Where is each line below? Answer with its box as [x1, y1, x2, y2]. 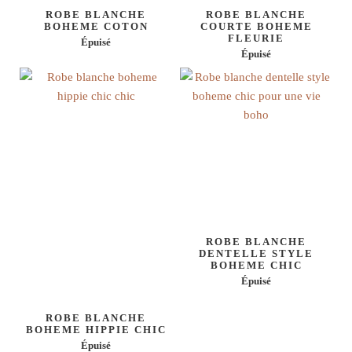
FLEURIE [228, 31, 284, 44]
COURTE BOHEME [200, 20, 313, 32]
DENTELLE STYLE [199, 247, 313, 259]
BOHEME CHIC [210, 258, 302, 271]
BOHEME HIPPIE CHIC [25, 323, 167, 335]
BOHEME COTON [43, 20, 148, 32]
